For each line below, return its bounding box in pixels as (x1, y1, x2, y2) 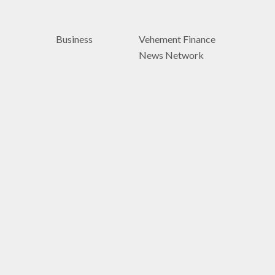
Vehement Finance (139, 33, 215, 45)
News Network (139, 49, 204, 61)
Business (56, 33, 93, 45)
